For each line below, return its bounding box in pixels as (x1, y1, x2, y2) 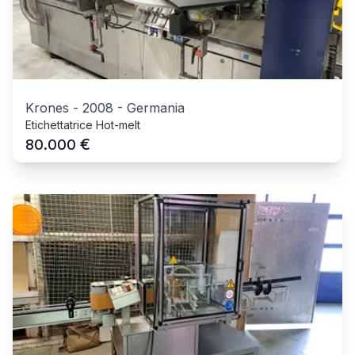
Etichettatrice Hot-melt (25, 118, 140, 132)
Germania (127, 100, 185, 116)
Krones (25, 100, 69, 116)
